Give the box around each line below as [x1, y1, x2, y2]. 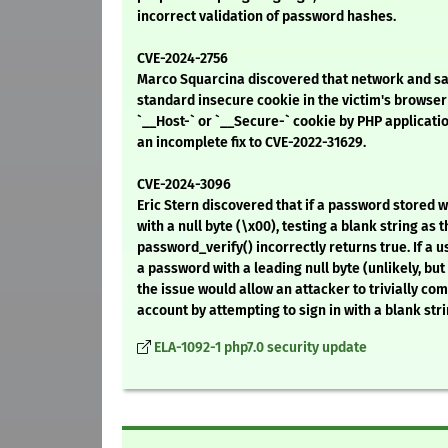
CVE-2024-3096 [137, 176, 231, 194]
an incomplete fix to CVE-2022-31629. [137, 134, 366, 152]
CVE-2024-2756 [137, 50, 228, 68]
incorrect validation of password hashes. [137, 8, 396, 26]
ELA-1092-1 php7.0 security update [154, 339, 367, 357]
